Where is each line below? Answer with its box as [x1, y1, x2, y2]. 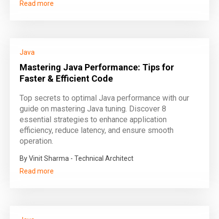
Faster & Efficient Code [20, 73, 113, 84]
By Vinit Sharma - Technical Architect [20, 154, 133, 162]
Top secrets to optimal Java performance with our [20, 93, 189, 103]
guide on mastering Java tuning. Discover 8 [20, 104, 166, 113]
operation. [20, 136, 53, 146]
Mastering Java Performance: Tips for [20, 62, 174, 72]
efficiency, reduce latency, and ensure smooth [20, 126, 174, 135]
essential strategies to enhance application [20, 115, 167, 124]
